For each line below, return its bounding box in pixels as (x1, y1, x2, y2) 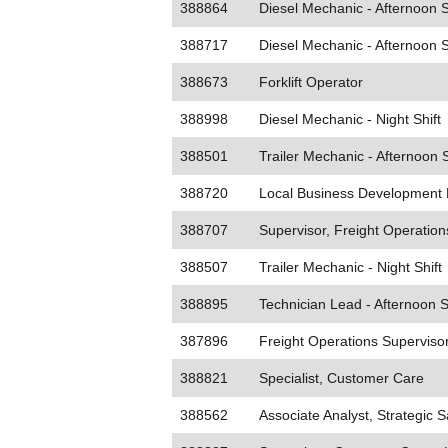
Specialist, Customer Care (259, 370, 424, 386)
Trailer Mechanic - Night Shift (259, 259, 442, 275)
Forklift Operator (259, 74, 363, 90)
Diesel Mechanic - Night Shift (259, 111, 441, 127)
